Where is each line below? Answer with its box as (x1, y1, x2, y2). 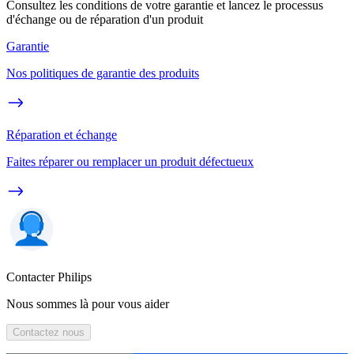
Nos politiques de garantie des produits (6, 66, 199, 81)
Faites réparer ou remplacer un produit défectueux (6, 155, 254, 169)
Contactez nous (13, 326, 85, 339)
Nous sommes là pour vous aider (6, 297, 169, 311)
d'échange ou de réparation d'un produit (6, 13, 203, 27)
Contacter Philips (6, 270, 92, 284)
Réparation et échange (6, 128, 117, 142)
